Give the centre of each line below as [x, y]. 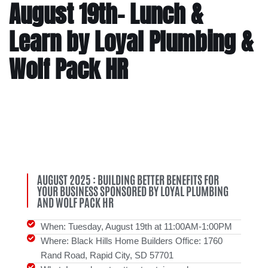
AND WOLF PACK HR [75, 202]
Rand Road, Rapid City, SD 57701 [107, 255]
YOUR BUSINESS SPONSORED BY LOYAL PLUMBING [133, 190]
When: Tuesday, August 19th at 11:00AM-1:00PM [136, 226]
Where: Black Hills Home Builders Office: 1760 [131, 240]
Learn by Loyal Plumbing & [131, 41]
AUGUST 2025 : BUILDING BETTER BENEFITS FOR [128, 179]
